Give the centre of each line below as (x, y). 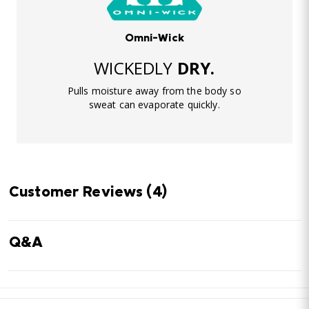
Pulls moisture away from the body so (154, 91)
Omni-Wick (154, 39)
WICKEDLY (136, 68)
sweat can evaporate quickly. (154, 105)
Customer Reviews (78, 193)
